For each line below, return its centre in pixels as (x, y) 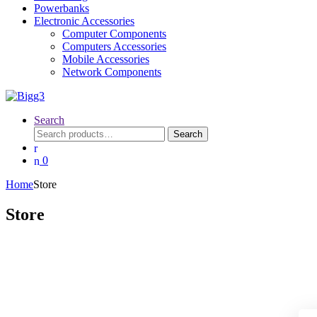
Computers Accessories (114, 46)
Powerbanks (62, 8)
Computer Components (114, 33)
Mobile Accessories (106, 59)
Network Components (112, 71)
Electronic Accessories (84, 21)
